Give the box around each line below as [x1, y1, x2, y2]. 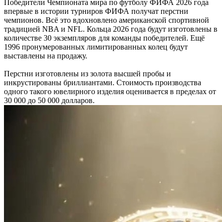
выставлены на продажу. [4, 52, 87, 60]
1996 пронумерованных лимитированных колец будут [4, 43, 188, 51]
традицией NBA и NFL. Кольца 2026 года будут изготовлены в [4, 25, 218, 33]
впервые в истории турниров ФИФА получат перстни [4, 7, 188, 15]
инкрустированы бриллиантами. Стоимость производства [4, 78, 201, 87]
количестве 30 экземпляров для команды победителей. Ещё [4, 34, 205, 42]
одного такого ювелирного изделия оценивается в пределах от [4, 87, 216, 96]
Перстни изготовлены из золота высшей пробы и [4, 69, 171, 78]
